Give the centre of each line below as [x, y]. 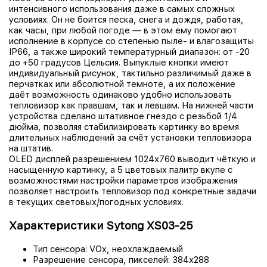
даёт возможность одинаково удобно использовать [120, 95]
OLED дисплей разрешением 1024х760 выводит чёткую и [132, 159]
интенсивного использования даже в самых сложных [122, 9]
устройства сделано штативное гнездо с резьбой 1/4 [123, 117]
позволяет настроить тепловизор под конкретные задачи [133, 192]
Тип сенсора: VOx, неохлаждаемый [108, 249]
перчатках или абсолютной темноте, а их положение [122, 84]
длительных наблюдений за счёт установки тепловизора [130, 138]
